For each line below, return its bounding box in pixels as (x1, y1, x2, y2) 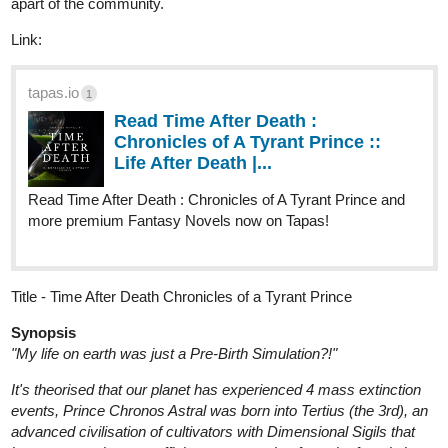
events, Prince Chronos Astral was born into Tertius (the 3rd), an (11, 324, 428, 342)
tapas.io (28, 6, 79, 24)
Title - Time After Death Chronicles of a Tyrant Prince (11, 210, 352, 228)
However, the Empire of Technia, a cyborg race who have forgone (11, 423, 437, 441)
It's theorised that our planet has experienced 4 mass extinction (11, 303, 421, 321)
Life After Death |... (114, 75, 272, 96)
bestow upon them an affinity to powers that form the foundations (11, 366, 430, 384)
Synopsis (11, 246, 76, 264)
